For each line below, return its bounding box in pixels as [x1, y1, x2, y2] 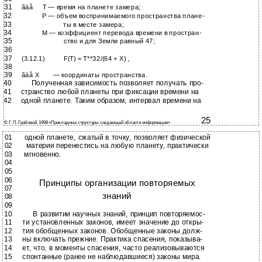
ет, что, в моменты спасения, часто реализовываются [22, 243, 205, 252]
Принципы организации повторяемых [39, 178, 195, 188]
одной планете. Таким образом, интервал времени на [20, 96, 201, 105]
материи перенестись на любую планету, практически [26, 141, 209, 150]
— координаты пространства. [53, 71, 147, 80]
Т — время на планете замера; [42, 4, 141, 12]
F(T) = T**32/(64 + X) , [63, 54, 130, 63]
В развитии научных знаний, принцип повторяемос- [33, 209, 205, 218]
